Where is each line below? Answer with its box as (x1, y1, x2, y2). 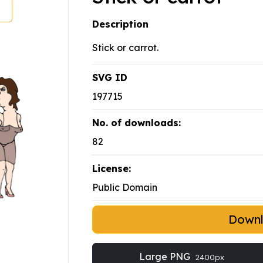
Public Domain (92, 181, 157, 194)
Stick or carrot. (92, 42, 159, 54)
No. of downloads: (92, 117, 181, 129)
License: (92, 163, 131, 175)
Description (92, 18, 149, 31)
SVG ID (92, 72, 127, 84)
